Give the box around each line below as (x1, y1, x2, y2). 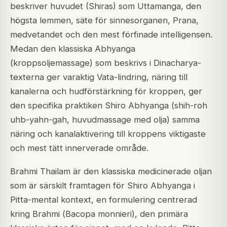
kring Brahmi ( (10, 209, 65, 219)
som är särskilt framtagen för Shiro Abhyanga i (10, 180, 195, 191)
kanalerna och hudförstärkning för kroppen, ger (10, 86, 202, 97)
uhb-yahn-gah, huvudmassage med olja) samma (10, 115, 200, 125)
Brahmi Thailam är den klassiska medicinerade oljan (10, 166, 212, 177)
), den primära (132, 209, 188, 219)
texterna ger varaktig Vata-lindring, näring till (10, 72, 187, 83)
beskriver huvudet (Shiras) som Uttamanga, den (10, 1, 201, 12)
